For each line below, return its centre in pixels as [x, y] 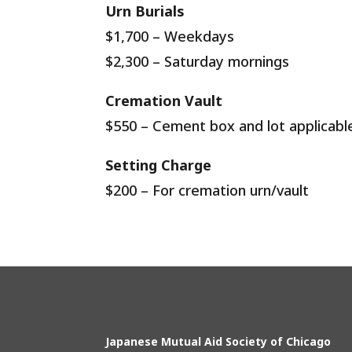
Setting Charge [159, 165]
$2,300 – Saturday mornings [198, 62]
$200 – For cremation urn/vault [207, 191]
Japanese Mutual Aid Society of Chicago [218, 342]
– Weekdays [192, 37]
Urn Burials [145, 11]
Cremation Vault [164, 101]
